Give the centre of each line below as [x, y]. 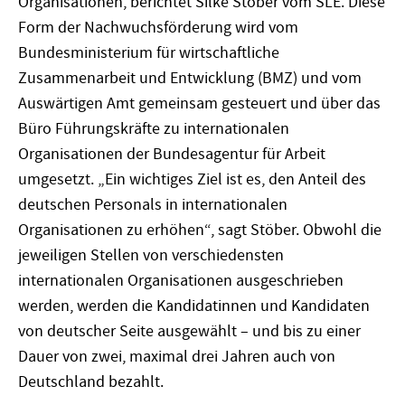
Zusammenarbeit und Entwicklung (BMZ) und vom [190, 78]
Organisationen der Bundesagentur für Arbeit [172, 154]
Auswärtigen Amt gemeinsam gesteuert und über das [199, 103]
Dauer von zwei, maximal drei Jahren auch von [177, 356]
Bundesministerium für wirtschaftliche [149, 52]
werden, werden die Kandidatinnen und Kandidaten [194, 306]
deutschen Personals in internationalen [153, 204]
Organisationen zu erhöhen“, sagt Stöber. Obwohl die [200, 230]
